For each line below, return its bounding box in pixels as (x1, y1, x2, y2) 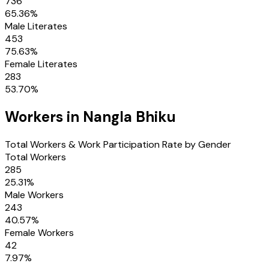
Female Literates (5, 57, 77, 70)
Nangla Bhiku (83, 107, 176, 126)
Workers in (5, 107, 83, 126)
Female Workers (5, 226, 74, 239)
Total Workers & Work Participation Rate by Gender (5, 138, 231, 151)
